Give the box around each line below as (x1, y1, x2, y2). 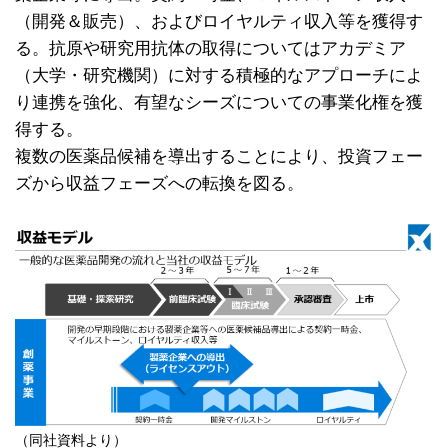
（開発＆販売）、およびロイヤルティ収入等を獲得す (15, 11, 423, 32)
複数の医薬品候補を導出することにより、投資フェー (15, 146, 423, 167)
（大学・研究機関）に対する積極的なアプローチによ (15, 65, 423, 86)
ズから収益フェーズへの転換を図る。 (15, 173, 304, 194)
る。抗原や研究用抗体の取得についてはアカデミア (15, 38, 406, 59)
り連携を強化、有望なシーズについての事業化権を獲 (15, 92, 423, 113)
